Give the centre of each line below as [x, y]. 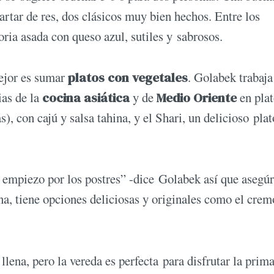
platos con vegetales [128, 78]
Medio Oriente [197, 98]
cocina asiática [86, 98]
